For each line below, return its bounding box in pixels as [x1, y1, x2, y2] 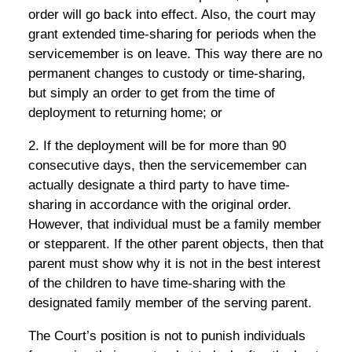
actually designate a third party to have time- [27, 178, 290, 193]
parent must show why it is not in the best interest [27, 256, 321, 272]
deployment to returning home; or [27, 105, 222, 121]
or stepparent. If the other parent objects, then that [27, 236, 324, 252]
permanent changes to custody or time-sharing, [27, 66, 306, 82]
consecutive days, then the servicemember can [27, 158, 306, 174]
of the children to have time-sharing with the [27, 276, 285, 291]
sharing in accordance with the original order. [27, 197, 291, 213]
